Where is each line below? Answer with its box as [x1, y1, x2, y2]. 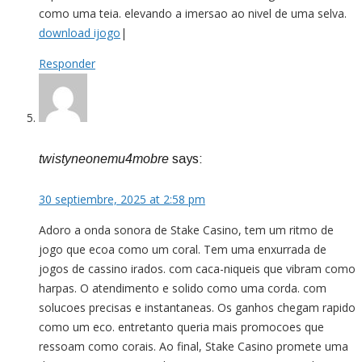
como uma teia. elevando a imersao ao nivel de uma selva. [39, 5, 347, 21]
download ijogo [39, 24, 120, 40]
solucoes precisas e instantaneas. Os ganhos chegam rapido [39, 300, 356, 316]
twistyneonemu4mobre [39, 151, 169, 166]
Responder [39, 55, 95, 71]
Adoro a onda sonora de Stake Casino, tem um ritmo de [39, 222, 334, 238]
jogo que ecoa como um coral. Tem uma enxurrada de [39, 242, 326, 258]
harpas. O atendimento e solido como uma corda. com [39, 280, 326, 297]
